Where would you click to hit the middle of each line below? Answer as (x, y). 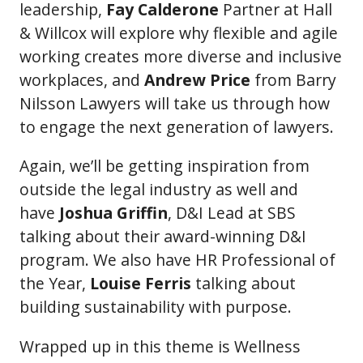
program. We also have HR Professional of (177, 260)
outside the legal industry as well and (159, 190)
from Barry (293, 79)
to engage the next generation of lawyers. (177, 126)
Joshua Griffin (113, 213)
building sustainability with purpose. (156, 307)
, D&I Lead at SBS (232, 213)
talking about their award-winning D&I (163, 237)
